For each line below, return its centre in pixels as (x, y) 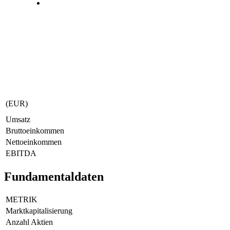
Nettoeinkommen (34, 142)
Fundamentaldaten (54, 176)
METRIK (22, 199)
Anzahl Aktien (29, 222)
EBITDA (21, 153)
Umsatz (18, 119)
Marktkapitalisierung (39, 210)
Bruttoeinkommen (35, 130)
